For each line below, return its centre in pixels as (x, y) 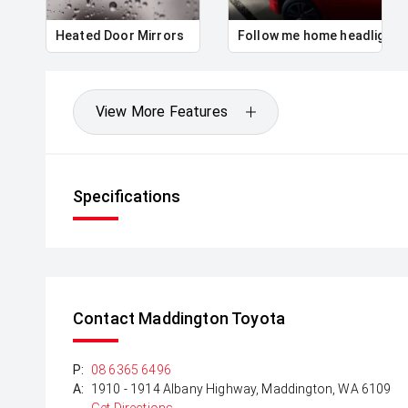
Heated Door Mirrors (120, 36)
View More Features (162, 112)
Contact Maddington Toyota (179, 318)
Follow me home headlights (321, 36)
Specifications (127, 196)
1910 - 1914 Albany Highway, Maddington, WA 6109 (241, 389)
